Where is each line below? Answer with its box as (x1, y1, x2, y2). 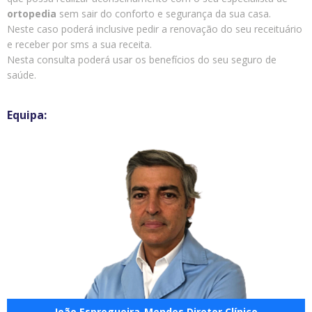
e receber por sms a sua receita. (7, 38, 152, 52)
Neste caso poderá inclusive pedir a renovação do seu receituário (7, 22, 302, 36)
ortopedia (7, 7, 56, 21)
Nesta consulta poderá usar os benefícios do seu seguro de (7, 53, 276, 67)
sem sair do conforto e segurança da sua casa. (56, 7, 271, 21)
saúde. (7, 68, 36, 82)
